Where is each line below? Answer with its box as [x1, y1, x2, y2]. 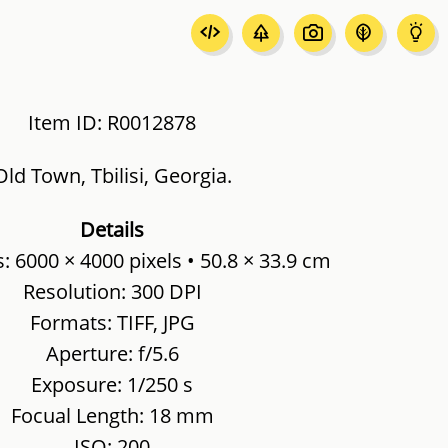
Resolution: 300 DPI [22, 276, 202, 305]
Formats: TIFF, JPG [29, 307, 195, 336]
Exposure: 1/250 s [31, 369, 193, 398]
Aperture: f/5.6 [45, 338, 179, 367]
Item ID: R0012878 [28, 107, 196, 136]
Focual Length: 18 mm [10, 400, 214, 429]
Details [80, 214, 144, 243]
